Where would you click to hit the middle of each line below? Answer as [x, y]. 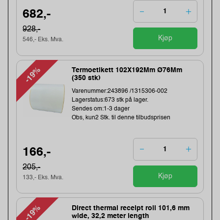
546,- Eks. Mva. [43, 40]
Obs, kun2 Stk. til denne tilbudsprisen [121, 118]
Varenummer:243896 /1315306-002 [120, 92]
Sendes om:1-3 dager [101, 109]
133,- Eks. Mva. [43, 178]
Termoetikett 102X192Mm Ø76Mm [127, 70]
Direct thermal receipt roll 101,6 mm [131, 208]
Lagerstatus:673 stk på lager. [110, 100]
